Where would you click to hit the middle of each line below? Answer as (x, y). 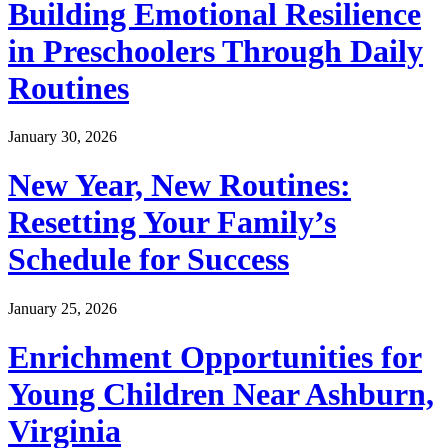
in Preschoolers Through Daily (215, 50)
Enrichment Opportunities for (215, 357)
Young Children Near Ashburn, (221, 394)
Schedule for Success (148, 259)
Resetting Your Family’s (172, 222)
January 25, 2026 (62, 308)
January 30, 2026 (62, 136)
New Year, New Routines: (179, 185)
